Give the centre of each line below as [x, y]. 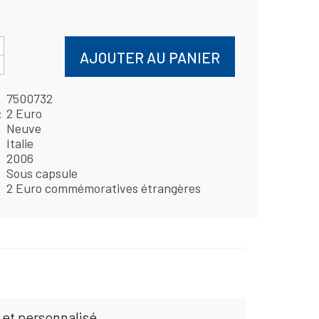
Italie [20, 143]
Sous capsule [42, 173]
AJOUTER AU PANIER [150, 57]
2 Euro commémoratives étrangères [103, 188]
